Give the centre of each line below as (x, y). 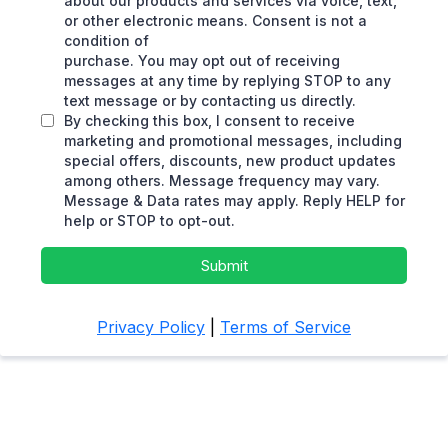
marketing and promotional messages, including (233, 140)
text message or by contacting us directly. (210, 100)
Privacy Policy (151, 327)
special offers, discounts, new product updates (230, 160)
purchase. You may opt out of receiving (202, 60)
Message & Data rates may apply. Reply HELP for (234, 200)
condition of (106, 40)
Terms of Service (285, 327)
